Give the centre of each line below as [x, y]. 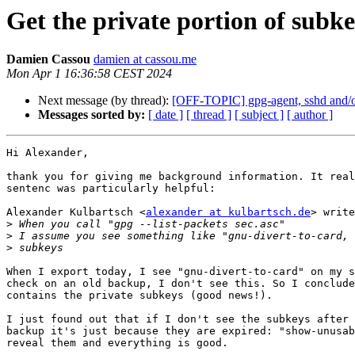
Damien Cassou [48, 59]
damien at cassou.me [145, 59]
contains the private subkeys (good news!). [139, 296]
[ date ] [166, 115]
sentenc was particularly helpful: [111, 189]
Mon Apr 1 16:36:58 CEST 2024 [89, 74]
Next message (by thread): [105, 101]
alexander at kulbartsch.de [228, 212]
